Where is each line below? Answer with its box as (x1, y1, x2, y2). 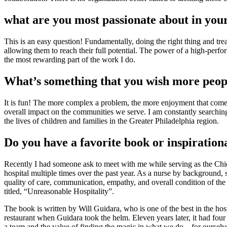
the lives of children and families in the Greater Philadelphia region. (4, 116, 219, 125)
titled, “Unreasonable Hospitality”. (4, 186, 114, 196)
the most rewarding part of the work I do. (4, 55, 135, 64)
